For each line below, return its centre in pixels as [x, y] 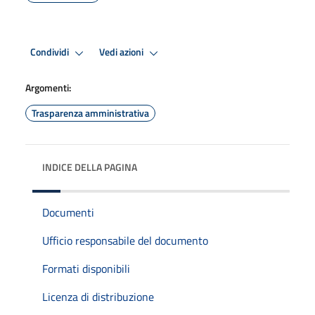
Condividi [51, 52]
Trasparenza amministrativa [90, 112]
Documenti [68, 212]
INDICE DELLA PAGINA [90, 167]
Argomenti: [48, 87]
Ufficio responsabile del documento [125, 240]
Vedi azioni [122, 52]
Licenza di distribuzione [98, 296]
